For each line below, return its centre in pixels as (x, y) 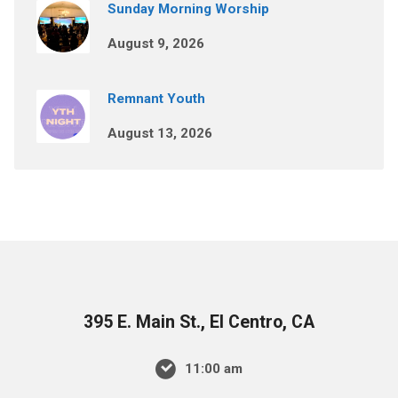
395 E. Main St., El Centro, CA (199, 322)
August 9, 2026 (155, 44)
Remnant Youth (156, 99)
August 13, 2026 (159, 133)
